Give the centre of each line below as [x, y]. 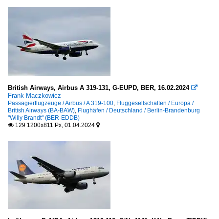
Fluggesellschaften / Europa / [155, 103]
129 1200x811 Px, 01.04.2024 [55, 125]
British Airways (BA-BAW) [41, 110]
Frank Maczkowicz [34, 95]
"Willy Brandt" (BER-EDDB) [44, 118]
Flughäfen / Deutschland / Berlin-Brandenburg [139, 110]
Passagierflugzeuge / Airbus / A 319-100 [61, 103]
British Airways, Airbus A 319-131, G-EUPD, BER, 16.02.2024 [99, 88]
